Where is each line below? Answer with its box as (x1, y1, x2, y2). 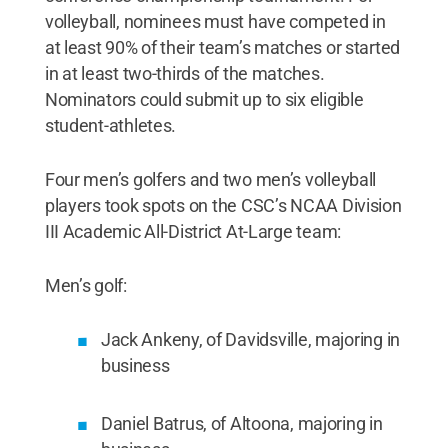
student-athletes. (44, 114, 177, 136)
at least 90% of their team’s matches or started (44, 36, 401, 58)
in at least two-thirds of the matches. (44, 62, 325, 84)
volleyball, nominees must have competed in (44, 10, 386, 32)
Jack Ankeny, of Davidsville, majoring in (100, 328, 400, 350)
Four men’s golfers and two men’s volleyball (44, 168, 377, 190)
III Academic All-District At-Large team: (44, 220, 341, 242)
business (100, 354, 170, 376)
